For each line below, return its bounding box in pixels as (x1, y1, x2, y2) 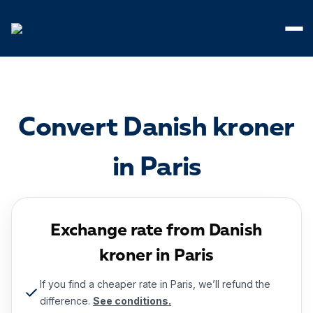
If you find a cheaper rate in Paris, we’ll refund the (40, 278, 270, 290)
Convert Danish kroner (18, 115, 295, 142)
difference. (40, 295, 93, 307)
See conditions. (93, 295, 171, 307)
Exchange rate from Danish (50, 223, 263, 240)
